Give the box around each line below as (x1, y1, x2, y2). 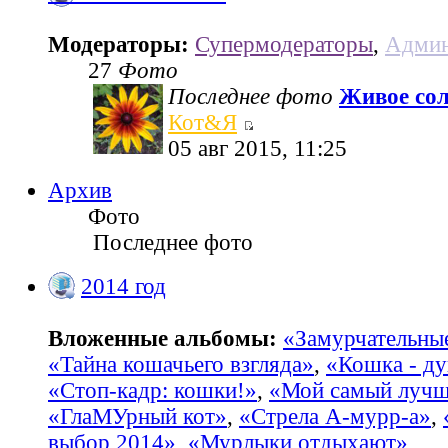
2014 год (81, 274, 166, 300)
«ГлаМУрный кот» (48, 404, 227, 430)
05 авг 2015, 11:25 (168, 136, 347, 162)
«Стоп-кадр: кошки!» (48, 378, 257, 404)
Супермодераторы (195, 32, 373, 58)
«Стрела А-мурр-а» (239, 404, 431, 430)
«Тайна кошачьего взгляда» (48, 352, 314, 378)
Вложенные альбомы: (48, 326, 283, 352)
